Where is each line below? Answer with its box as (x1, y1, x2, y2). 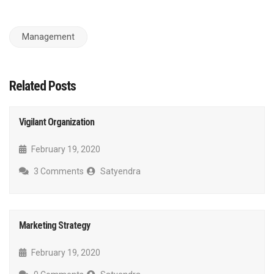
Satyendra (98, 166, 141, 176)
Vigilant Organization (19, 116, 94, 128)
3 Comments (32, 166, 84, 176)
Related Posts (9, 78, 76, 94)
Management (22, 31, 75, 42)
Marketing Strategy (19, 219, 90, 231)
